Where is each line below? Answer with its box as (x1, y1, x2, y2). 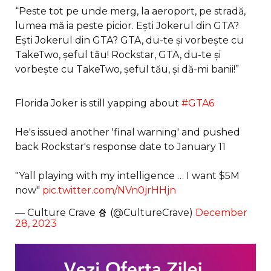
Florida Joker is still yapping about (15, 97, 181, 109)
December (195, 206, 247, 218)
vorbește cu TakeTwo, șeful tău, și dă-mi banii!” (15, 63, 239, 75)
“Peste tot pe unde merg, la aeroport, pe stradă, (15, 5, 246, 17)
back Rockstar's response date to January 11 (15, 140, 226, 152)
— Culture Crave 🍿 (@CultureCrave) (15, 206, 195, 218)
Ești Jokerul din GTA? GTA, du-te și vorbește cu (15, 34, 244, 46)
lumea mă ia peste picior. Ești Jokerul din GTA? (15, 19, 239, 31)
